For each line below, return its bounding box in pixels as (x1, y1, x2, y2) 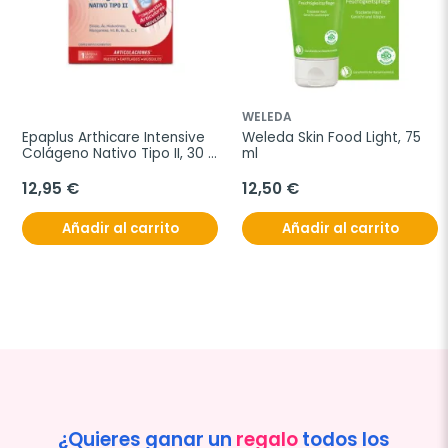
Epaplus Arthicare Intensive (22, 128, 205, 148)
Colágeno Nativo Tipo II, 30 (22, 144, 204, 164)
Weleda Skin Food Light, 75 (242, 128, 421, 148)
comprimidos (22, 160, 110, 180)
